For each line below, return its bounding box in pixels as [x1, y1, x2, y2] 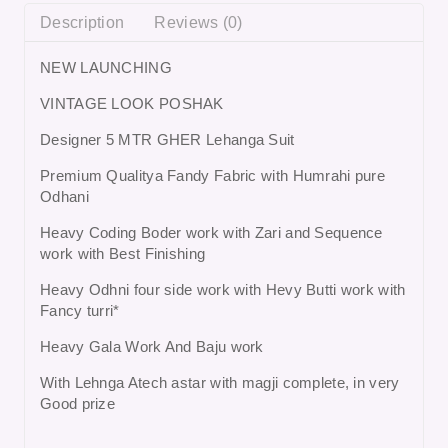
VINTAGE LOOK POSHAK [40, 94, 224, 112]
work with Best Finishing [40, 244, 206, 262]
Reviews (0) [154, 13, 243, 31]
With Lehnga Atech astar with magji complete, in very [40, 373, 400, 391]
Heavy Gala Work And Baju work [40, 337, 264, 355]
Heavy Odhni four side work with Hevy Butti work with [40, 280, 406, 298]
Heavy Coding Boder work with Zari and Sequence [40, 223, 383, 241]
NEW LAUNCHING [40, 58, 172, 76]
